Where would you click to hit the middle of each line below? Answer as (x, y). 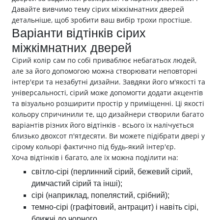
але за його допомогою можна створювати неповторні (105, 71)
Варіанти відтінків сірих (79, 33)
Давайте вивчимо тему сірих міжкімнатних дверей (98, 9)
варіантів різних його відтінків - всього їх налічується (103, 125)
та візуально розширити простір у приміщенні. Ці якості (108, 104)
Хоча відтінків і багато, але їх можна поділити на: (95, 158)
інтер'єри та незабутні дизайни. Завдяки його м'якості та (109, 82)
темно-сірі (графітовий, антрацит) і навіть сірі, (115, 207)
